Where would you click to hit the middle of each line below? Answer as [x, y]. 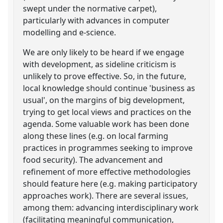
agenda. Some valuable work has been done [106, 124]
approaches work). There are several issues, [106, 195]
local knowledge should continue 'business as [109, 88]
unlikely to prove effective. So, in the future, [105, 76]
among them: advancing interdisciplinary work [111, 207]
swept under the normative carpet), [90, 8]
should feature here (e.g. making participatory [110, 183]
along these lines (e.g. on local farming [96, 136]
